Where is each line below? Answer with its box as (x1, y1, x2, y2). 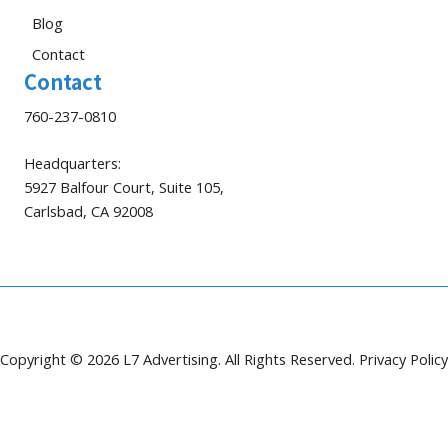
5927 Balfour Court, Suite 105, (24, 176, 224, 197)
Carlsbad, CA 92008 (24, 200, 153, 221)
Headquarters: (24, 152, 121, 173)
